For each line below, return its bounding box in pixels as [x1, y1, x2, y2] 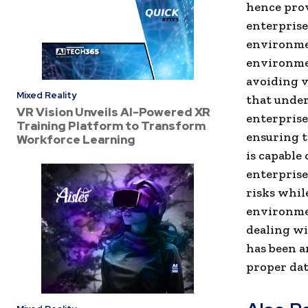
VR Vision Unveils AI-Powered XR [16, 104, 210, 120]
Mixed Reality [16, 89, 76, 102]
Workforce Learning [16, 132, 135, 148]
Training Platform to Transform [16, 118, 206, 134]
